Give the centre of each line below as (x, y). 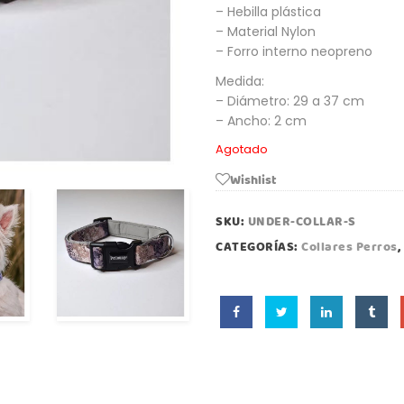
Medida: (240, 81)
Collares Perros (349, 247)
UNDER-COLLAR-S (302, 221)
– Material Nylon (266, 31)
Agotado (242, 149)
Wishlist (253, 180)
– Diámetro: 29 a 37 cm (290, 101)
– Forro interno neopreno (294, 51)
